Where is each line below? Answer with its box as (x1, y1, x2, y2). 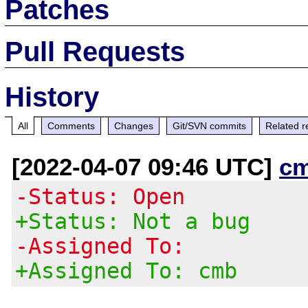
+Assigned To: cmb (15, 258, 238, 283)
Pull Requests (5, 36, 186, 67)
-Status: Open (15, 184, 186, 209)
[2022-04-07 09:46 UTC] (12, 153, 280, 180)
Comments (47, 120, 96, 131)
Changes (114, 120, 154, 131)
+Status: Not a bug (15, 208, 251, 234)
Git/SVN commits (173, 120, 247, 131)
